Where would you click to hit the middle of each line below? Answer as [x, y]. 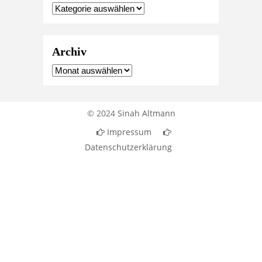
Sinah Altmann [146, 113]
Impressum [128, 132]
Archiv [69, 52]
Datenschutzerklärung [128, 147]
